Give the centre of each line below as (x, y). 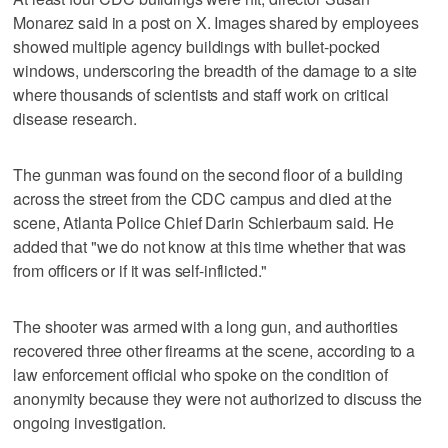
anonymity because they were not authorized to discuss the (218, 398)
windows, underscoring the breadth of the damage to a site (215, 70)
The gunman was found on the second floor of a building (208, 174)
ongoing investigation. (90, 422)
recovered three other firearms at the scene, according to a (214, 350)
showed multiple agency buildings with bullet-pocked (197, 46)
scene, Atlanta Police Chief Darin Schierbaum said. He (203, 222)
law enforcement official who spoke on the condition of (200, 374)
